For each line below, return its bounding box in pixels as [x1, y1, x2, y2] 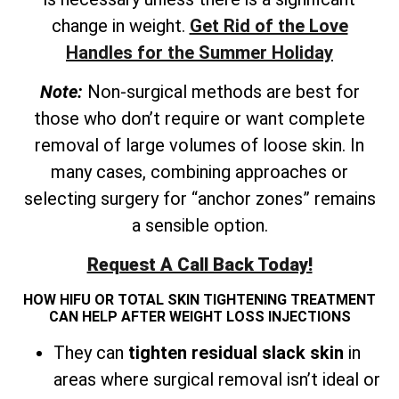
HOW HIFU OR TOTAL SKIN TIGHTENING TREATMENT [23, 290, 376, 308]
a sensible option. [131, 215, 268, 237]
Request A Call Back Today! [86, 254, 313, 276]
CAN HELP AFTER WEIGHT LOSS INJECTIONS [48, 307, 351, 325]
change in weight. [51, 14, 190, 37]
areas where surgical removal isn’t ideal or [53, 368, 380, 390]
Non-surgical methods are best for [82, 81, 360, 103]
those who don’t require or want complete [34, 108, 365, 130]
